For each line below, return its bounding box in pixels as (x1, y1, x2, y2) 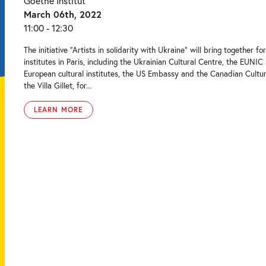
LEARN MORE (33, 105, 84, 114)
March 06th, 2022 (23, 8, 102, 20)
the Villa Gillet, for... (23, 80, 91, 91)
